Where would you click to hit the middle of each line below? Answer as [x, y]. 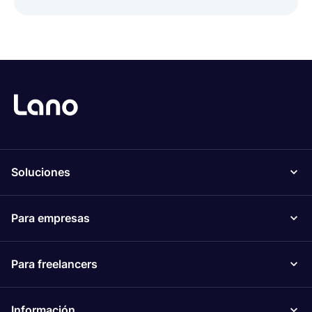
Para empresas [50, 218]
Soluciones [41, 172]
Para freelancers [54, 264]
